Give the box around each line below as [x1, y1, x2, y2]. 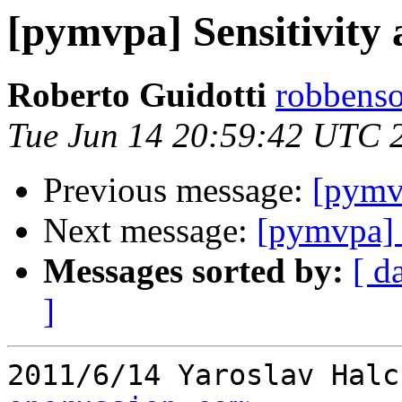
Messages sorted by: [43, 251, 344, 291]
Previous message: [43, 170, 312, 210]
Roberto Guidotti [7, 75, 267, 115]
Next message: [43, 211, 257, 250]
